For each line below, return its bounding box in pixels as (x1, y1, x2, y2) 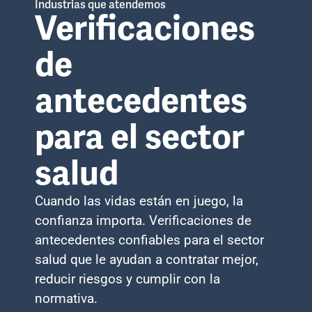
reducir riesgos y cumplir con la (35, 271, 220, 288)
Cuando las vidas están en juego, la (35, 193, 243, 210)
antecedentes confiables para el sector (35, 232, 264, 249)
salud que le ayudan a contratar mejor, (35, 251, 258, 268)
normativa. (35, 290, 97, 307)
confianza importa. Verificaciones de (35, 212, 251, 229)
